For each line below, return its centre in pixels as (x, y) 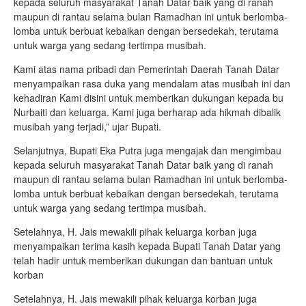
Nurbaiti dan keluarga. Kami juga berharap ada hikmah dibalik (147, 112)
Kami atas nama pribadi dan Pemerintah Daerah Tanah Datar (147, 69)
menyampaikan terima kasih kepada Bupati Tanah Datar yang (147, 246)
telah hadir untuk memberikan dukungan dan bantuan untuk (143, 260)
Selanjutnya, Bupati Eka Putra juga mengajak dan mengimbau (148, 150)
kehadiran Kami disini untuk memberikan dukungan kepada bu (149, 98)
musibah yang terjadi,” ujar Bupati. (87, 126)
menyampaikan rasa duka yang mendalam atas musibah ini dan (152, 83)
